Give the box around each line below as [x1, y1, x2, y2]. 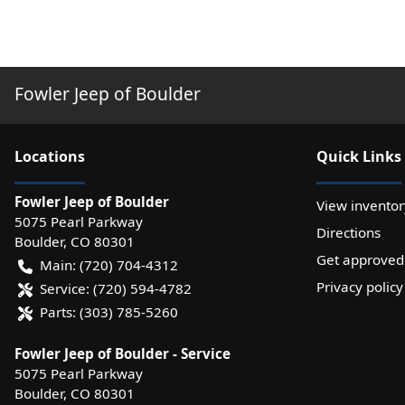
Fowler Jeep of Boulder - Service [14, 344, 231, 363]
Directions [316, 222, 381, 241]
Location [14, 146, 78, 166]
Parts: [40, 302, 76, 321]
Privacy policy [316, 277, 403, 296]
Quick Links [316, 146, 401, 166]
